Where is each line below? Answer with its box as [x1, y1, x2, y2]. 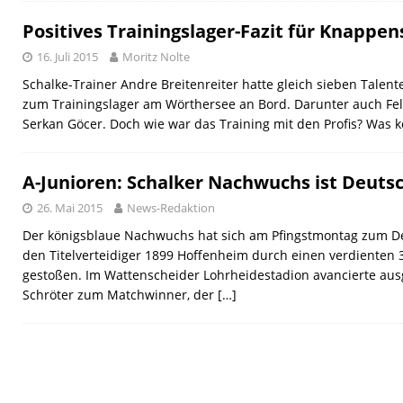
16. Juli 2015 [37, 49, 98, 65]
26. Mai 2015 [37, 200, 103, 216]
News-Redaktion [127, 200, 215, 216]
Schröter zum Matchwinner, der [22, 286, 218, 303]
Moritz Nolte [122, 49, 190, 65]
